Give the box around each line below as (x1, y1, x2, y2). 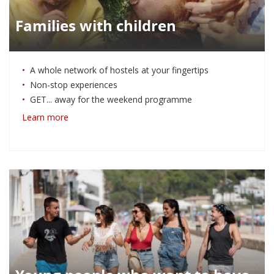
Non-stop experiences (30, 79, 117, 91)
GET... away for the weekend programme (30, 94, 192, 106)
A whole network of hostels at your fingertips (30, 64, 209, 76)
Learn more (22, 111, 68, 124)
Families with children (15, 15, 176, 37)
